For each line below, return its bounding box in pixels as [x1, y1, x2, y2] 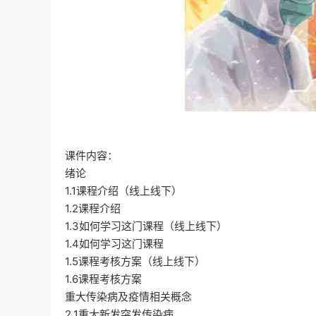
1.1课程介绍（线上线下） [65, 183, 185, 197]
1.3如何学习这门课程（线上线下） [65, 219, 230, 233]
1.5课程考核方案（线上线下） [65, 254, 208, 268]
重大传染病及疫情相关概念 [65, 289, 195, 303]
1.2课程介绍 [65, 201, 123, 215]
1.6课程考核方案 [65, 272, 145, 286]
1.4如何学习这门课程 [65, 236, 166, 250]
